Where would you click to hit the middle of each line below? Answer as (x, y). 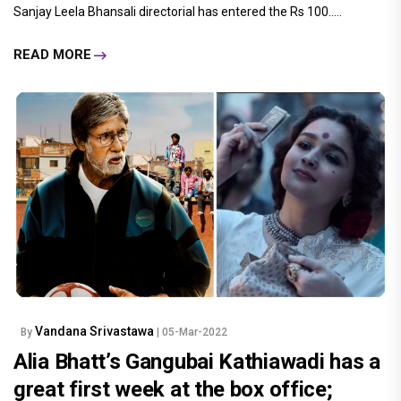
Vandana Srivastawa (96, 331)
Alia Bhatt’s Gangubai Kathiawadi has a (197, 361)
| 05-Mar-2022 (192, 332)
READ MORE (52, 55)
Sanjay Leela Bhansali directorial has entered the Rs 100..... (178, 11)
